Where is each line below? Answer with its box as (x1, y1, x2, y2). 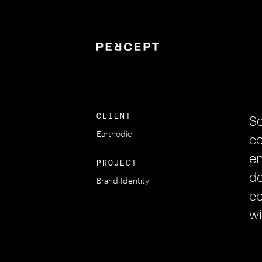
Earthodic (96, 129, 132, 139)
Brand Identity (96, 175, 149, 185)
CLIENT (96, 111, 132, 121)
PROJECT (96, 158, 137, 168)
